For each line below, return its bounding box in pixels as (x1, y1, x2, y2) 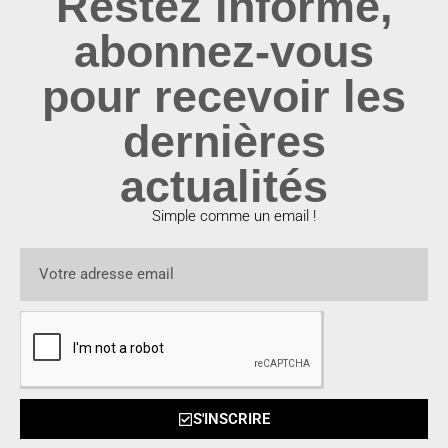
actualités (120, 161, 328, 212)
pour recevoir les (42, 71, 406, 122)
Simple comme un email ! (152, 207, 316, 225)
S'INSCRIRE (193, 409, 270, 428)
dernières (122, 116, 326, 167)
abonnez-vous (74, 26, 374, 77)
